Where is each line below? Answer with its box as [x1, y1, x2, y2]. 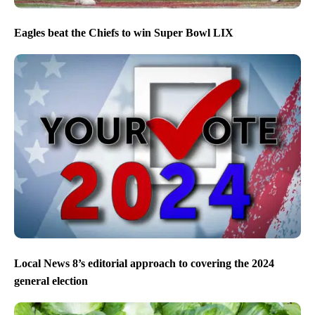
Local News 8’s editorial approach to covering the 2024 [14, 257, 274, 269]
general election [14, 275, 88, 288]
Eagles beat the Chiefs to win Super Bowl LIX [14, 27, 233, 39]
